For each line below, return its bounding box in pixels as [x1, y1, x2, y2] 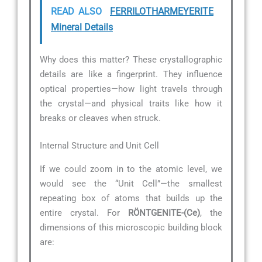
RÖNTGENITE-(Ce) [128, 207, 200, 218]
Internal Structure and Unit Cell [40, 140, 159, 151]
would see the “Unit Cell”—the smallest [40, 178, 222, 189]
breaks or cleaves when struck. [40, 112, 161, 123]
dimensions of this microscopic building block [40, 222, 222, 233]
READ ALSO [51, 5, 102, 17]
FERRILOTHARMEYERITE [110, 5, 213, 17]
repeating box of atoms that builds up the [40, 192, 222, 204]
